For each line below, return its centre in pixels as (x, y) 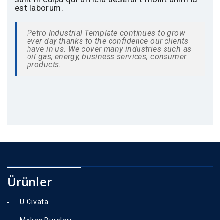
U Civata (34, 202)
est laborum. (39, 8)
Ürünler (29, 181)
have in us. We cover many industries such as (109, 49)
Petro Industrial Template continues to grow (106, 33)
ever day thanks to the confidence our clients (108, 41)
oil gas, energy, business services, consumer (107, 56)
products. (44, 64)
